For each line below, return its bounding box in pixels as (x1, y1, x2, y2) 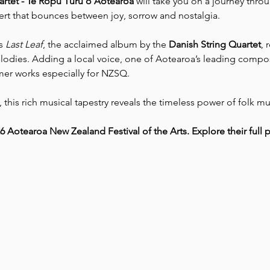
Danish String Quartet (168, 38, 261, 50)
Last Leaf (5, 38, 43, 50)
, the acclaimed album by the (42, 38, 169, 50)
